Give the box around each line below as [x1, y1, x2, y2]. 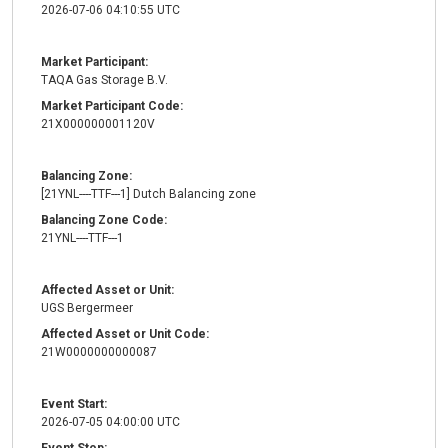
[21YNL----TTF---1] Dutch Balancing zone [41, 187, 256, 202]
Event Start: [41, 397, 107, 412]
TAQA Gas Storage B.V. [41, 73, 168, 88]
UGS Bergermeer [41, 301, 133, 316]
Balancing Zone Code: [41, 213, 167, 228]
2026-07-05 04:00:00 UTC [41, 415, 180, 430]
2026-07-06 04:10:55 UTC [41, 3, 180, 18]
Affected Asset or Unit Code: [41, 327, 209, 342]
